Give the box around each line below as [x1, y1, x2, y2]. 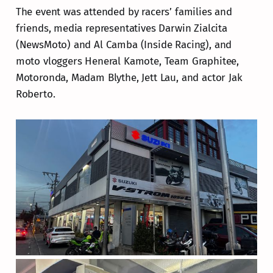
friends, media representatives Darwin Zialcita [15, 21, 227, 35]
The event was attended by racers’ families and [15, 5, 232, 18]
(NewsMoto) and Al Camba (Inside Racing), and [15, 38, 232, 51]
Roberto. [15, 87, 55, 101]
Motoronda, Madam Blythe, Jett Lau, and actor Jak [15, 71, 243, 84]
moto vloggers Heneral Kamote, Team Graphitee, [15, 54, 239, 68]
